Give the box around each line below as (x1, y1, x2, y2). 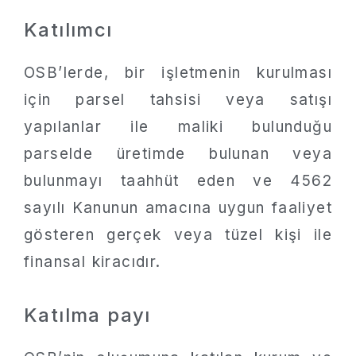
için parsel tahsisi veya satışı (24, 90, 332, 109)
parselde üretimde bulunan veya (24, 144, 332, 163)
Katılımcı (24, 17, 113, 41)
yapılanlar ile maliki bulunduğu (24, 117, 332, 136)
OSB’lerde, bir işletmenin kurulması (24, 63, 332, 82)
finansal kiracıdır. (24, 252, 161, 271)
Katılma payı (24, 304, 151, 327)
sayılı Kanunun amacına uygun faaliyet (24, 198, 332, 217)
